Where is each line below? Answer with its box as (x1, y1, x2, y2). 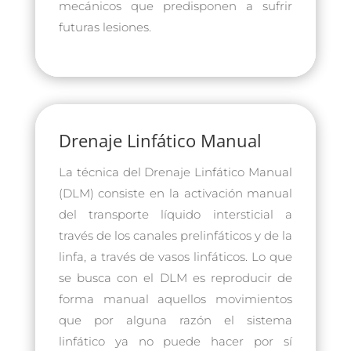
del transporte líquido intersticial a (58, 206, 293, 222)
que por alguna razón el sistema (58, 312, 293, 327)
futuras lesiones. (58, 19, 151, 34)
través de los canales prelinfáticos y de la (58, 227, 293, 243)
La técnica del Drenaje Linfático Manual (58, 164, 293, 179)
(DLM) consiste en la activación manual (58, 185, 293, 201)
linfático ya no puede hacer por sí (58, 333, 293, 349)
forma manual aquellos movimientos (58, 291, 293, 306)
